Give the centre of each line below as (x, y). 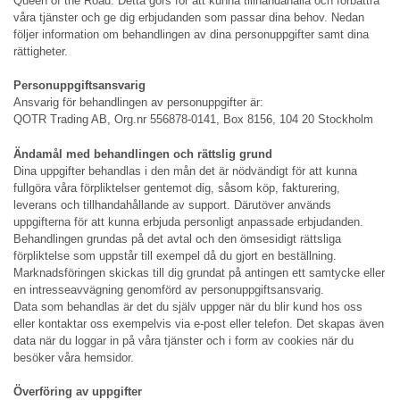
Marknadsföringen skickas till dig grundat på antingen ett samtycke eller (199, 272)
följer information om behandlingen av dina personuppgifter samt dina (191, 34)
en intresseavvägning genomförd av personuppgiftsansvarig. (169, 289)
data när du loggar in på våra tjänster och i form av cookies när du (183, 340)
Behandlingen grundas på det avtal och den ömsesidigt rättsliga (177, 238)
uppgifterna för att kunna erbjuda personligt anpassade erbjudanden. (188, 221)
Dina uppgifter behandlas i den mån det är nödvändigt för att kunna (185, 171)
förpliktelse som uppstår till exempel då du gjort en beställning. (175, 255)
